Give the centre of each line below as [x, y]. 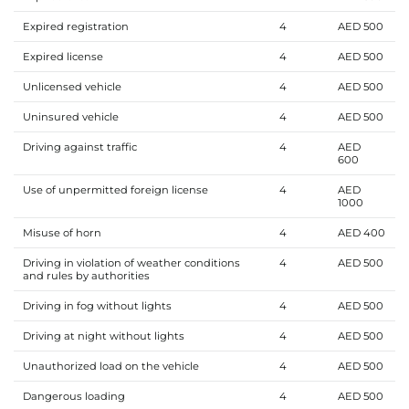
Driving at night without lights [105, 336]
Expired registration [75, 26]
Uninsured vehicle [72, 116]
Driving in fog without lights [97, 305]
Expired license [64, 56]
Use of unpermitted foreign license [116, 189]
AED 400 [361, 232]
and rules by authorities [87, 275]
